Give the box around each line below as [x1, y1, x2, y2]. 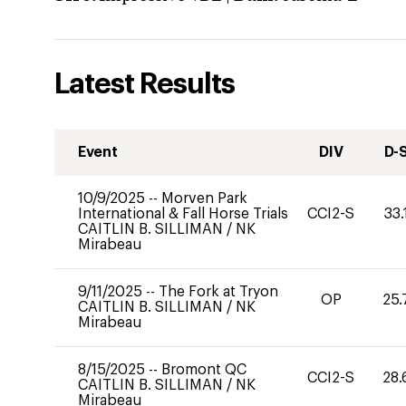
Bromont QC [161, 362, 246, 377]
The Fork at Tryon [159, 285, 278, 299]
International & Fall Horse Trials [78, 207, 288, 221]
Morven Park [161, 191, 247, 206]
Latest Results [54, 70, 235, 99]
